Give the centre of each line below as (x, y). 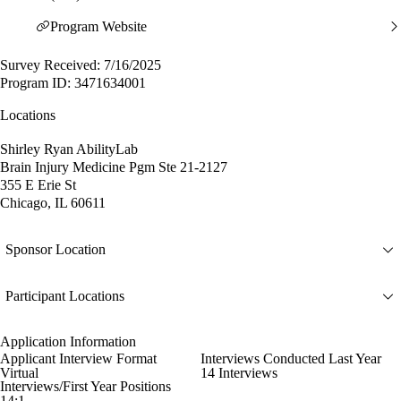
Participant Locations (65, 296)
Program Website (98, 26)
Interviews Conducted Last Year (291, 358)
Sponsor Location (55, 250)
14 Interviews (239, 372)
